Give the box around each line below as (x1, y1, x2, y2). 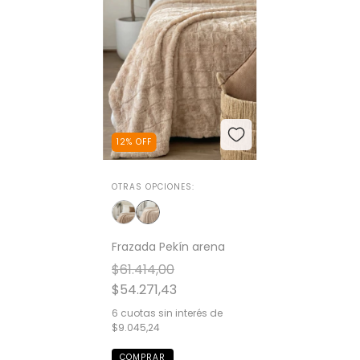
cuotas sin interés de (120, 306, 223, 321)
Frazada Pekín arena (111, 239, 225, 256)
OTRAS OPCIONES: (111, 181, 194, 194)
